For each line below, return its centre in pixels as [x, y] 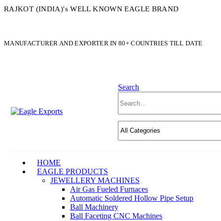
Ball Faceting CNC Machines [116, 216]
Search [129, 87]
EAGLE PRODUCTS [73, 171]
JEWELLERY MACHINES [95, 180]
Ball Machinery [94, 207]
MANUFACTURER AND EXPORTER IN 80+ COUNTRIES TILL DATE [103, 43]
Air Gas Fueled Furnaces [109, 189]
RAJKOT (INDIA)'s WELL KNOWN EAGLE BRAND [92, 9]
